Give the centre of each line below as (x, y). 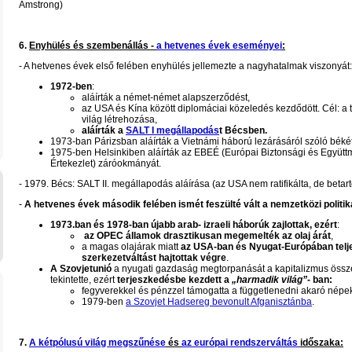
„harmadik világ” (269, 280)
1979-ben (104, 302)
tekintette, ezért (84, 280)
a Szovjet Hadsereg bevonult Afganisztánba (219, 302)
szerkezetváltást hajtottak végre (154, 258)
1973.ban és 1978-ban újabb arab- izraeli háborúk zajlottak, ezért (194, 225)
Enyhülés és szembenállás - (93, 46)
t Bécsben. (243, 130)
